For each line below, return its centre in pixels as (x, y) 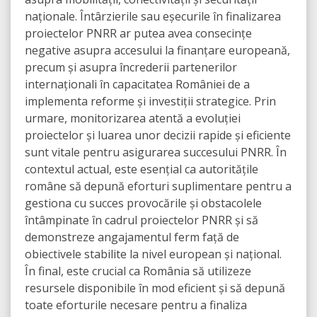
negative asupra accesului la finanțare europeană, (157, 51)
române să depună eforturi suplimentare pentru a (158, 186)
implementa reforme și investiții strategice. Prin (150, 102)
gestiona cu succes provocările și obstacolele (143, 203)
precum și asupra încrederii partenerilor (131, 68)
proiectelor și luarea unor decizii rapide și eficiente (158, 136)
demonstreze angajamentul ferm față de (132, 237)
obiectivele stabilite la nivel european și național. (153, 254)
